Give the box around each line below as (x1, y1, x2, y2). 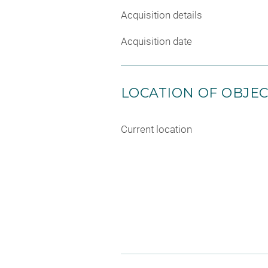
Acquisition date (121, 35, 192, 47)
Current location (121, 123, 192, 135)
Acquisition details (121, 9, 202, 21)
